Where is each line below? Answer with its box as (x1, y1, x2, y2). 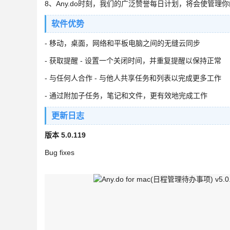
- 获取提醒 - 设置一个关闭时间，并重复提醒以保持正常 (45, 56, 221, 65)
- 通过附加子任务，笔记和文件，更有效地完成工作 (45, 91, 207, 100)
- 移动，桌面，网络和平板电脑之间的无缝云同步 (45, 39, 200, 47)
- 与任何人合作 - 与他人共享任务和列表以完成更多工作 (45, 74, 221, 82)
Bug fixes (45, 148, 74, 157)
